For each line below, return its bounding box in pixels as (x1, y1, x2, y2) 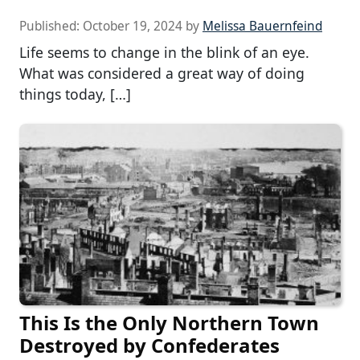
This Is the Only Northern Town (19, 309, 319, 336)
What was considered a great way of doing (19, 63, 305, 84)
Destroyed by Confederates (19, 331, 280, 358)
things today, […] (19, 84, 131, 104)
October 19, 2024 (83, 18, 182, 35)
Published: (19, 18, 83, 35)
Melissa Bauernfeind (202, 18, 322, 35)
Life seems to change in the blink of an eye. (19, 43, 309, 63)
